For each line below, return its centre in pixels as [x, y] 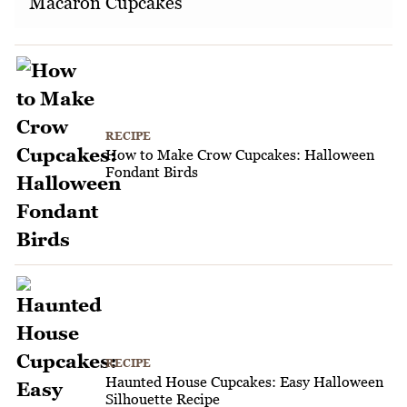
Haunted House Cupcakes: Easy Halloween [244, 381]
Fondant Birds [152, 171]
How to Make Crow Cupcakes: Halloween [240, 154]
